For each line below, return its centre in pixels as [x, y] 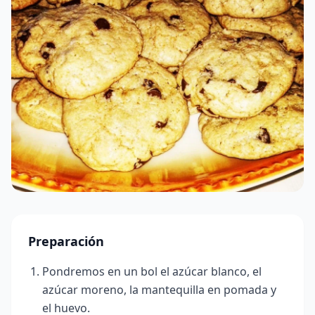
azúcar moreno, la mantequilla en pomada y [159, 290]
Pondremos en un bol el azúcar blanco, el [152, 271]
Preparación [66, 241]
